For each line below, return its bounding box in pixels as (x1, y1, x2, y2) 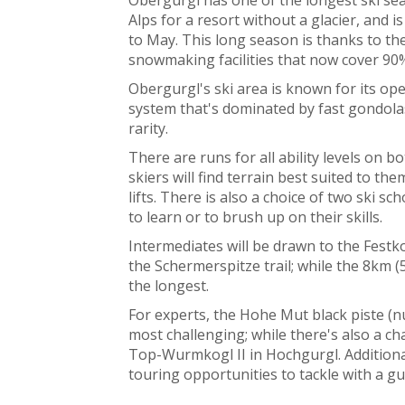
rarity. (127, 118, 168, 138)
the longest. (127, 275, 209, 296)
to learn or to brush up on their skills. (127, 206, 382, 227)
